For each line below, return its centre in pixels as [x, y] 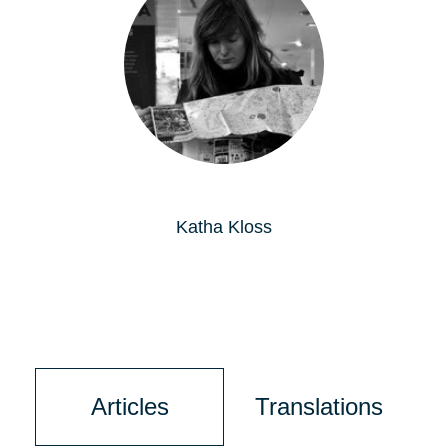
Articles [129, 406]
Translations [318, 406]
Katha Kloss [224, 227]
